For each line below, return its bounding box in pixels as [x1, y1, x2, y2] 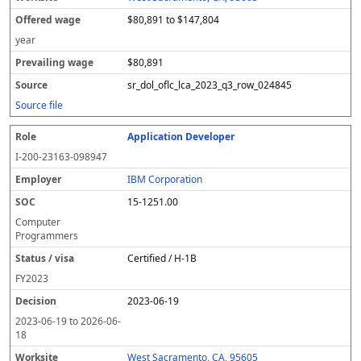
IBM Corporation [127, 172, 203, 186]
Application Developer [127, 130, 235, 143]
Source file [15, 98, 63, 112]
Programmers [15, 229, 78, 243]
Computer [15, 215, 60, 229]
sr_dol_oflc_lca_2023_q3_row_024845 [127, 78, 293, 92]
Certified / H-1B [127, 251, 197, 265]
